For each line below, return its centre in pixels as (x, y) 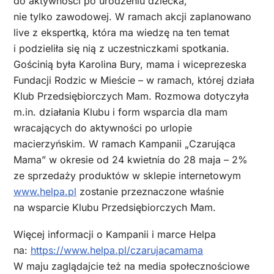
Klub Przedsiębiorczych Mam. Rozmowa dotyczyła (131, 96)
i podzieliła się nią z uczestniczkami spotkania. (121, 48)
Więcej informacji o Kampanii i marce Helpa (115, 235)
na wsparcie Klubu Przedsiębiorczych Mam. (115, 207)
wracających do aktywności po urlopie (103, 128)
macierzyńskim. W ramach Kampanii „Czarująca (124, 143)
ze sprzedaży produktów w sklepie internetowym (127, 175)
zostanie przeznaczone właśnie (150, 191)
